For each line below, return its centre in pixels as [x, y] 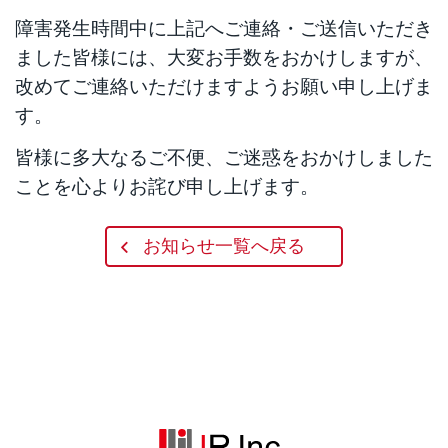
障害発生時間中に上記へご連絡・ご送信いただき [224, 28]
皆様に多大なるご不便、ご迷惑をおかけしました [224, 157]
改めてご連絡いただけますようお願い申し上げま [224, 86]
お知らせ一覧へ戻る [224, 246]
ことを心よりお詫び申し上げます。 [167, 186]
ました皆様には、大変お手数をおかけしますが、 [224, 57]
